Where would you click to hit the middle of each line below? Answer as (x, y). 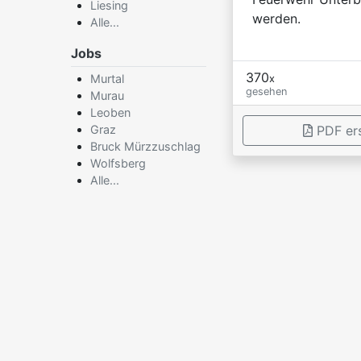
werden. (276, 19)
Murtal (107, 79)
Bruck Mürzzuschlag (145, 146)
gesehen (266, 91)
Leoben (110, 112)
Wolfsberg (118, 163)
